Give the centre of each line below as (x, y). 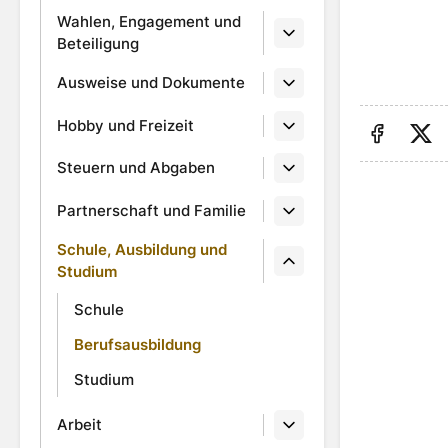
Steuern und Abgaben (136, 168)
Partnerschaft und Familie (151, 211)
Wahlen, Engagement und (149, 21)
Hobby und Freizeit (125, 125)
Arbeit (79, 424)
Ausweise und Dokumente (151, 82)
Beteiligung (98, 43)
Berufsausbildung (137, 345)
